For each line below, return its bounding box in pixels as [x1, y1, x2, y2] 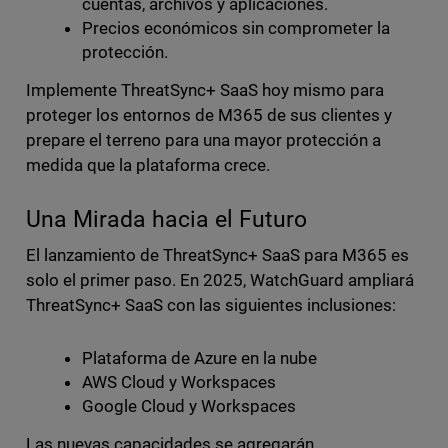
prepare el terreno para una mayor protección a [25, 129, 382, 150]
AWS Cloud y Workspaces [81, 371, 284, 392]
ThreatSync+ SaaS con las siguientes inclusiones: [25, 294, 405, 315]
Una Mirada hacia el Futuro [25, 205, 319, 233]
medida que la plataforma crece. [25, 154, 279, 175]
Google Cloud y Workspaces [81, 395, 304, 416]
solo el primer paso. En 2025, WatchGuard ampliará [25, 269, 415, 290]
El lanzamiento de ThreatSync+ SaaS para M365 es [25, 244, 410, 265]
